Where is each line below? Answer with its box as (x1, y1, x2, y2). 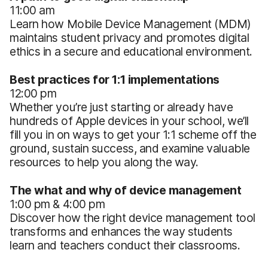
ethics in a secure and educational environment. (10, 44, 252, 59)
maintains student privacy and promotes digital (10, 30, 249, 45)
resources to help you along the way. (10, 154, 199, 169)
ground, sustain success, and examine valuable (10, 141, 250, 156)
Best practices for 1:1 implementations (10, 72, 220, 87)
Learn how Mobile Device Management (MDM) (10, 16, 252, 31)
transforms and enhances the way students (10, 224, 233, 239)
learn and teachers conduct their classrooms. (10, 237, 240, 252)
